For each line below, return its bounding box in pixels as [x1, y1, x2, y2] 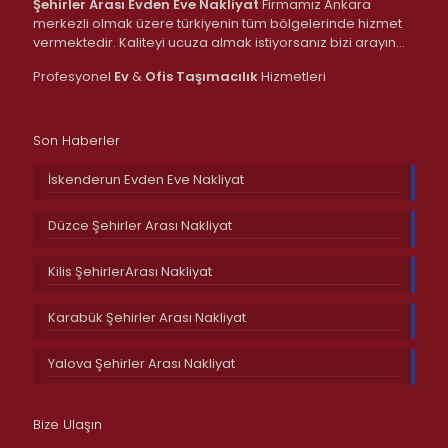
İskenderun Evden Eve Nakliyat [48, 169, 244, 189]
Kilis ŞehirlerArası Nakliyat [48, 261, 212, 281]
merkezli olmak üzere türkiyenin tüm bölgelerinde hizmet [33, 13, 402, 33]
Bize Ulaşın [33, 414, 102, 434]
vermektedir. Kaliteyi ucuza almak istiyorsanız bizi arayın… [33, 32, 405, 52]
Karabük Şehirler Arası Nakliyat [48, 307, 246, 327]
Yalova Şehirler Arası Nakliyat [48, 353, 235, 373]
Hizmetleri [258, 66, 326, 86]
